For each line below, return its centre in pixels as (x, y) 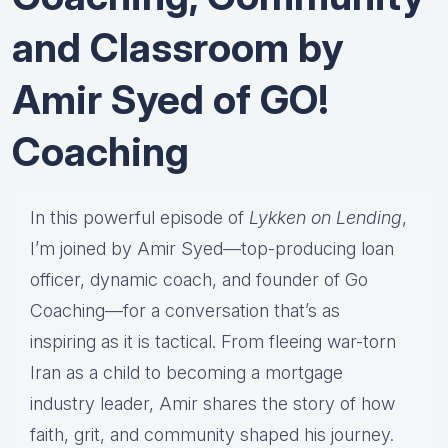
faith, (52, 435)
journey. (362, 435)
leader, (129, 404)
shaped (272, 435)
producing (318, 249)
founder (290, 280)
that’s (298, 311)
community (192, 435)
